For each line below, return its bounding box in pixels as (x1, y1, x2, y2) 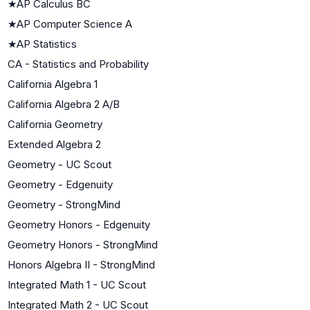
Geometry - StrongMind (8, 197, 120, 211)
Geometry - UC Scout (8, 157, 111, 171)
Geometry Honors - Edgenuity (8, 217, 150, 231)
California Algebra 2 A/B (8, 97, 120, 111)
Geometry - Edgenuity (8, 177, 113, 191)
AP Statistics (17, 37, 77, 51)
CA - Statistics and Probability (8, 57, 149, 71)
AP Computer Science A (17, 17, 132, 30)
